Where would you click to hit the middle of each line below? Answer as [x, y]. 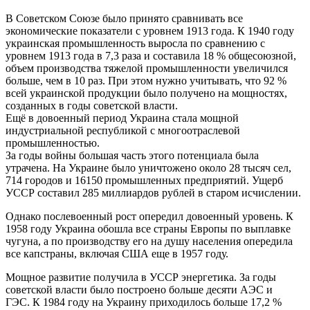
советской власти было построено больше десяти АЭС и [139, 290]
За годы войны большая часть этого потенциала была [132, 156]
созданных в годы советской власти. [92, 106]
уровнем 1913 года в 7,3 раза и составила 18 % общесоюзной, [151, 56]
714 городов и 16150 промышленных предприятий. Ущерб [144, 181]
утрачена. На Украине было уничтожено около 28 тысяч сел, [148, 168]
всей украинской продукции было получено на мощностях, [146, 93]
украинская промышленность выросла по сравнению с [135, 44]
